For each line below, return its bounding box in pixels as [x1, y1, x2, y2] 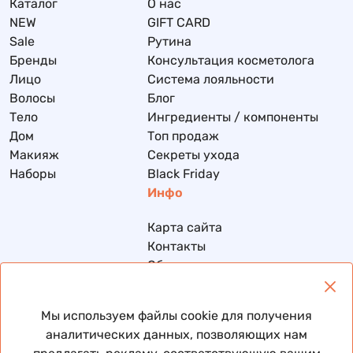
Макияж [9, 147, 59, 162]
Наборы [9, 166, 56, 181]
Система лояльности [147, 72, 274, 87]
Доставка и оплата [147, 277, 261, 292]
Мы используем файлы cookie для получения [41, 308, 312, 323]
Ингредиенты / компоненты [147, 110, 318, 124]
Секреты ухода [147, 147, 240, 162]
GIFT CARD [147, 15, 210, 30]
